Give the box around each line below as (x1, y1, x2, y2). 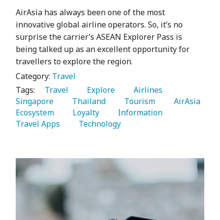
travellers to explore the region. (16, 56, 133, 67)
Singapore (16, 96, 55, 107)
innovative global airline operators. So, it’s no (16, 19, 183, 30)
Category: (16, 71, 52, 82)
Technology (73, 118, 123, 130)
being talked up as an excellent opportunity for (16, 44, 190, 55)
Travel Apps (16, 118, 62, 130)
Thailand (66, 96, 108, 107)
